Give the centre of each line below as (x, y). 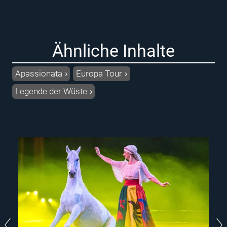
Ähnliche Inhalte (113, 51)
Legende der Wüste (51, 91)
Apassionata (39, 73)
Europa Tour (99, 73)
